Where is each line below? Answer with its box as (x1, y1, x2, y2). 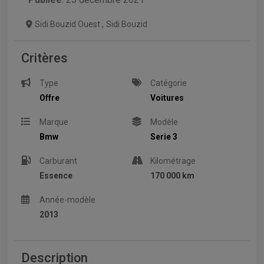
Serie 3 (150, 132, 178, 142)
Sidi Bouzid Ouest (35, 19, 102, 29)
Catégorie (150, 78, 187, 88)
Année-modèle (39, 195, 96, 205)
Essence (39, 171, 73, 181)
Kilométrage (150, 156, 196, 166)
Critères (21, 51, 68, 66)
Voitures (150, 93, 184, 103)
